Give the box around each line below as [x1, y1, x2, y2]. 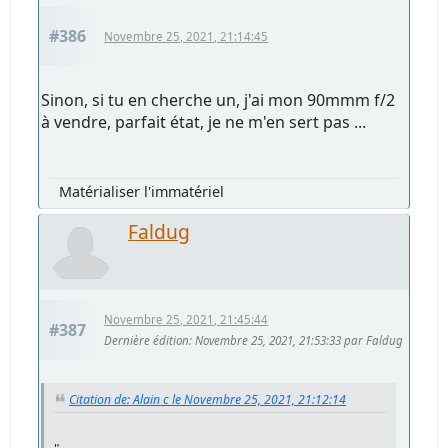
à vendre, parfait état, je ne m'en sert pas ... [41, 110, 367, 133]
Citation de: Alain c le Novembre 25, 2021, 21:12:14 [69, 390, 347, 408]
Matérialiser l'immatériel [59, 181, 225, 201]
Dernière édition [104, 333, 190, 349]
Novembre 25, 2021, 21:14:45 [104, 28, 269, 44]
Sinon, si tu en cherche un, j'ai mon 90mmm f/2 [41, 88, 396, 111]
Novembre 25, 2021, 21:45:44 [104, 312, 269, 328]
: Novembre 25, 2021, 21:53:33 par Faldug [189, 333, 404, 349]
